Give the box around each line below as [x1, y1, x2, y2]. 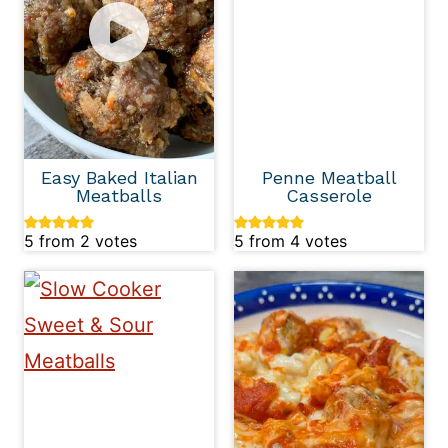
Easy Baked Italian [40, 166, 198, 188]
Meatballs [76, 184, 162, 206]
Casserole [286, 184, 372, 206]
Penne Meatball [261, 166, 397, 188]
